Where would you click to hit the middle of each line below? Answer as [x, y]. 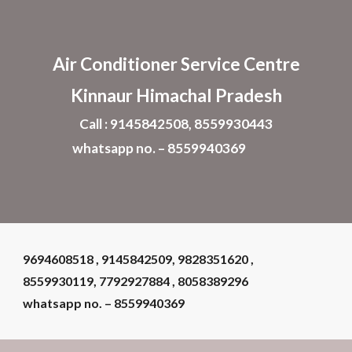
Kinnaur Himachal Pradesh [176, 95]
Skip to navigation [290, 29]
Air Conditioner [116, 64]
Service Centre [240, 64]
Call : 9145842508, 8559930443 [176, 124]
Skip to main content [68, 29]
